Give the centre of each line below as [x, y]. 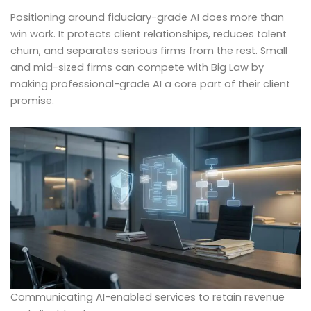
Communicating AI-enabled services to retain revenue [148, 297]
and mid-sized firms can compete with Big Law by [137, 68]
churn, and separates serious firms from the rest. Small [149, 51]
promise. [32, 101]
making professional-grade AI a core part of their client [150, 84]
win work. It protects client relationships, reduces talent [149, 34]
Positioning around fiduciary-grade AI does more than [147, 18]
